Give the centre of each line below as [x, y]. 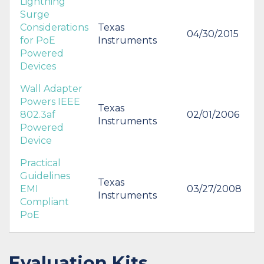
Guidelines [45, 176]
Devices [38, 66]
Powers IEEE [50, 101]
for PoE [38, 40]
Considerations [54, 27]
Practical [40, 163]
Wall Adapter [51, 88]
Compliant [44, 202]
